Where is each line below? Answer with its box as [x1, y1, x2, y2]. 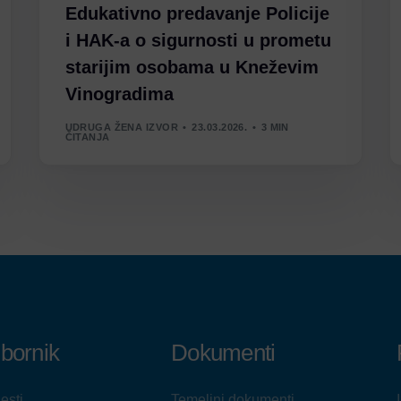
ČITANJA [64, 131, 110, 142]
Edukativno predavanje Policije [64, 4, 329, 24]
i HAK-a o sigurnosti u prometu [64, 30, 331, 51]
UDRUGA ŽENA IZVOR [64, 121, 178, 132]
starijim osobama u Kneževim [64, 57, 319, 78]
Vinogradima [64, 84, 174, 105]
